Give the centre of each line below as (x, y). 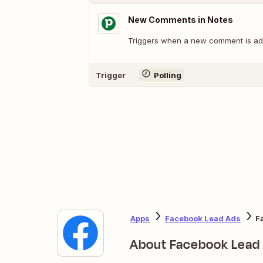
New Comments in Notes (181, 20)
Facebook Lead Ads (203, 218)
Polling (167, 75)
